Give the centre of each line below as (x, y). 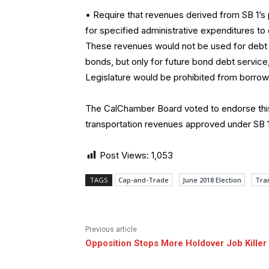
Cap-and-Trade (144, 180)
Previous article (111, 230)
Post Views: (124, 156)
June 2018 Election (212, 180)
